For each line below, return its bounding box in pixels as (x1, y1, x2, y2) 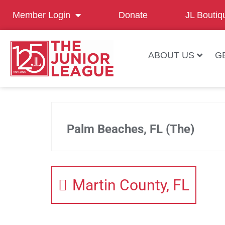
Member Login (13, 10, 70, 20)
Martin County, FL (72, 176, 189, 194)
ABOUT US (148, 50, 194, 60)
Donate (119, 10, 148, 20)
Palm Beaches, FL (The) (67, 122, 194, 136)
